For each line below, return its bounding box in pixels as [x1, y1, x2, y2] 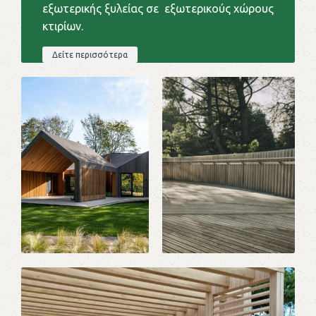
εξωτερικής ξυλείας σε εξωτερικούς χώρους [42, 1, 274, 15]
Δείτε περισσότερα [52, 49, 128, 59]
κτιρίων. [42, 19, 84, 32]
